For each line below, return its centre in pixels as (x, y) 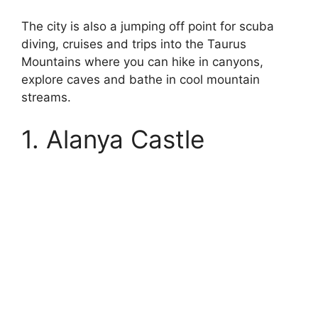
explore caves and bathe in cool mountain (141, 79)
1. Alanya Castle (113, 139)
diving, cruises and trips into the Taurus (134, 44)
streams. (46, 97)
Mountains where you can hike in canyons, (142, 61)
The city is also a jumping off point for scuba (148, 26)
